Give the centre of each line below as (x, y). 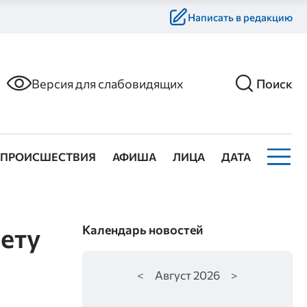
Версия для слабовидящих (107, 83)
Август (173, 274)
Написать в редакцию (241, 17)
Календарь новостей (143, 229)
